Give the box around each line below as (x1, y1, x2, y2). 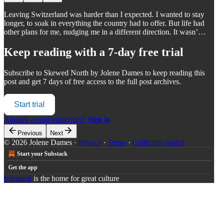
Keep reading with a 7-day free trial (4, 46, 183, 59)
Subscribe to (4, 69, 44, 77)
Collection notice (132, 138, 184, 147)
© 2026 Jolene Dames (4, 138, 72, 147)
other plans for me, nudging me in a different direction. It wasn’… (4, 27, 206, 36)
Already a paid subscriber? (4, 115, 88, 124)
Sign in (88, 115, 110, 124)
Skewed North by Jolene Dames (44, 69, 143, 77)
